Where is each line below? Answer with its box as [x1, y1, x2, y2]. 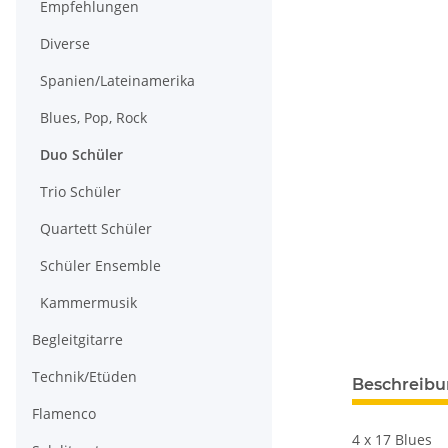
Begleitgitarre [32, 330, 123, 350]
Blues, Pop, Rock [40, 108, 147, 128]
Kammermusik [40, 293, 137, 313]
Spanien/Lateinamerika [40, 71, 195, 91]
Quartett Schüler [40, 219, 152, 239]
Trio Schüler [40, 182, 121, 202]
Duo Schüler [40, 145, 123, 165]
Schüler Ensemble [40, 256, 161, 276]
